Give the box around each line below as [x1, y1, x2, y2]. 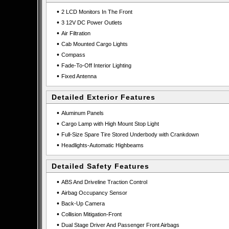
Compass [61, 52, 85, 58]
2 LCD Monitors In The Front [61, 9, 132, 15]
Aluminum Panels [61, 110, 104, 116]
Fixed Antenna [61, 73, 97, 79]
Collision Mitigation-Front [61, 211, 122, 217]
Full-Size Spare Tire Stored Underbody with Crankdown [61, 131, 199, 138]
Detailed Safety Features [52, 162, 149, 170]
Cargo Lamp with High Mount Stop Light [61, 121, 159, 127]
